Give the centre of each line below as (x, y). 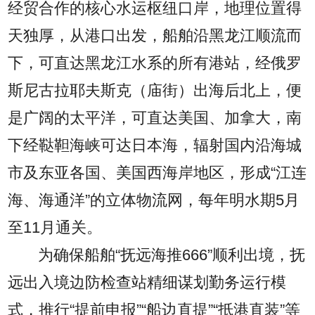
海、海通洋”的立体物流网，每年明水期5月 (154, 201)
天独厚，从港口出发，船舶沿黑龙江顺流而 (155, 36)
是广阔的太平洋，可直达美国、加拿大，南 (155, 118)
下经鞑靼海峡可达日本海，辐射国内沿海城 (155, 146)
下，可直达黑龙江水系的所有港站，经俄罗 (155, 64)
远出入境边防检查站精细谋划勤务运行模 (147, 283)
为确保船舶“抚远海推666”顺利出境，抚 (172, 256)
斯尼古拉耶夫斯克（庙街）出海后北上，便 (155, 91)
